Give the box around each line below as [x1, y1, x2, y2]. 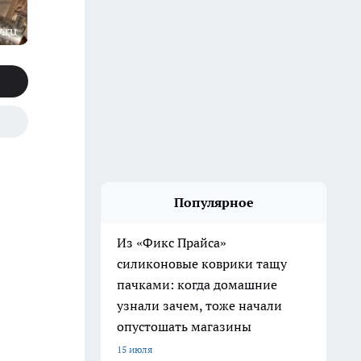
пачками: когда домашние [117, 276, 277, 293]
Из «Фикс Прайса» [117, 234, 226, 251]
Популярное [173, 194, 254, 210]
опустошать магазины [117, 318, 251, 334]
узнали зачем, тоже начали [117, 297, 282, 313]
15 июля [117, 343, 152, 355]
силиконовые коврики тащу [117, 255, 287, 272]
